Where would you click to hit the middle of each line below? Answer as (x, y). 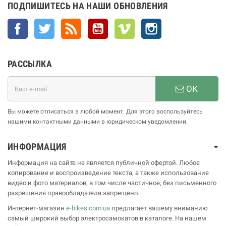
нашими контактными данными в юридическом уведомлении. (98, 122)
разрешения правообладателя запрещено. (73, 193)
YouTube (121, 24)
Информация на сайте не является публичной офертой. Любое (104, 163)
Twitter (65, 24)
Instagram (176, 24)
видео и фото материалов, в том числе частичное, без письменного (112, 183)
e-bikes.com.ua (88, 208)
